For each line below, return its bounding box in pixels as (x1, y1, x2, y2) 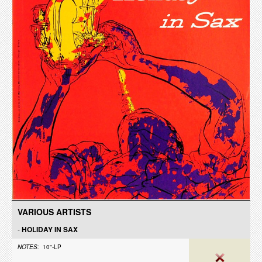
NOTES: (18, 243, 39, 251)
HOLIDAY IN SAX (22, 224, 78, 235)
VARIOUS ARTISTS (18, 206, 91, 218)
